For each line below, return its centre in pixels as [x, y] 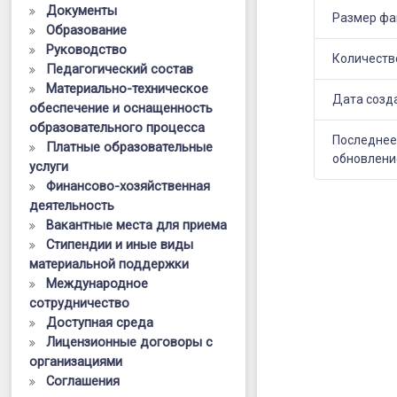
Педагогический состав [120, 69]
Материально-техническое [128, 89]
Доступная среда [100, 323]
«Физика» [312, 95]
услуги [49, 167]
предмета [315, 66]
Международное [97, 284]
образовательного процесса [117, 128]
